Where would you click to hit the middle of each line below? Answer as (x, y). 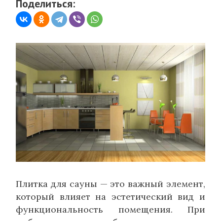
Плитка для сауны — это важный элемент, (110, 184)
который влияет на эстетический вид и (110, 197)
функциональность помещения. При (110, 210)
